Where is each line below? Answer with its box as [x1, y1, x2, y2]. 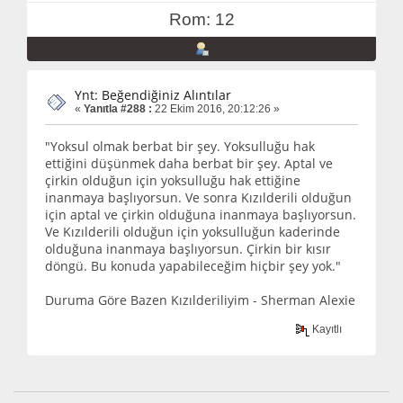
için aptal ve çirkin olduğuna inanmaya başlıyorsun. [45, 205, 356, 223]
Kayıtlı [309, 323, 343, 336]
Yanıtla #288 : [84, 102, 152, 115]
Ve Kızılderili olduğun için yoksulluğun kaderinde [45, 222, 340, 240]
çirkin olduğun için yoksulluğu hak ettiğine [45, 171, 300, 189]
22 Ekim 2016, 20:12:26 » [152, 102, 280, 115]
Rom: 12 [168, 9, 235, 29]
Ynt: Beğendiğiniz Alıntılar [75, 85, 231, 103]
